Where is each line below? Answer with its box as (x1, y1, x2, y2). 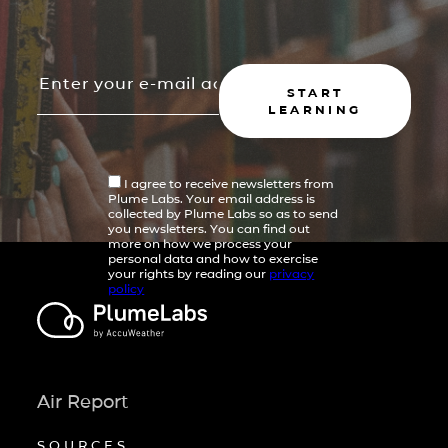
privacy (269, 265, 315, 281)
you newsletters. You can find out (108, 220, 311, 236)
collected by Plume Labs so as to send (108, 205, 339, 221)
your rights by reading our (108, 265, 270, 281)
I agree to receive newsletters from (121, 175, 335, 191)
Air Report (37, 390, 129, 413)
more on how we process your (108, 235, 293, 251)
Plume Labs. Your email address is (108, 190, 316, 206)
